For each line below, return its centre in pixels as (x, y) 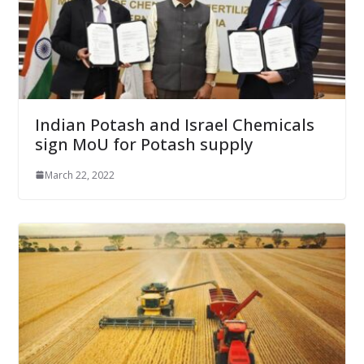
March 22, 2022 (79, 175)
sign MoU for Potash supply (143, 144)
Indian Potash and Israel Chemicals (174, 124)
